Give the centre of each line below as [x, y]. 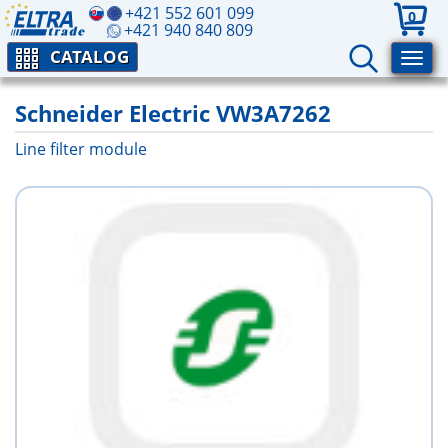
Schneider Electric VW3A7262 [173, 113]
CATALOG [89, 56]
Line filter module [81, 149]
